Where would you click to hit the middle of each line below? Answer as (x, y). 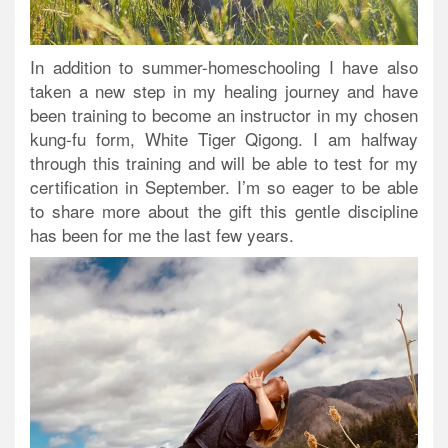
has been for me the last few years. (162, 234)
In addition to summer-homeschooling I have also (224, 66)
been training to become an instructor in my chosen (224, 114)
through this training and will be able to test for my (224, 162)
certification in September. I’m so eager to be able (224, 186)
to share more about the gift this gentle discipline (224, 210)
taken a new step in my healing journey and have (224, 90)
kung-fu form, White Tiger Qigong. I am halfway (224, 138)
